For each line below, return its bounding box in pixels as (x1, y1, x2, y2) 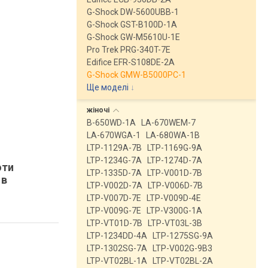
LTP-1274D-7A (147, 156, 202, 165)
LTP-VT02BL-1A (87, 256, 147, 266)
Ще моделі (87, 83, 129, 92)
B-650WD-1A (87, 118, 136, 127)
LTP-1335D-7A (87, 168, 142, 178)
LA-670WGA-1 (87, 130, 141, 140)
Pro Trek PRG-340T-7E (87, 45, 170, 54)
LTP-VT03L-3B (148, 218, 202, 228)
